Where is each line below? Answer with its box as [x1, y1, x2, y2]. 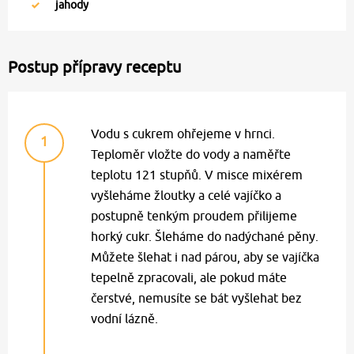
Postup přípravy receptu [8, 58, 181, 77]
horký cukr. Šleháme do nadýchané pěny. [91, 229, 318, 244]
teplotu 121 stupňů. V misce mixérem [91, 168, 303, 183]
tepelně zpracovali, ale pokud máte [91, 270, 287, 285]
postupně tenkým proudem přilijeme [91, 209, 297, 224]
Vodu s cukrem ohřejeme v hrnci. [91, 126, 275, 141]
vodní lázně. [91, 311, 158, 326]
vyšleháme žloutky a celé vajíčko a [91, 188, 281, 203]
